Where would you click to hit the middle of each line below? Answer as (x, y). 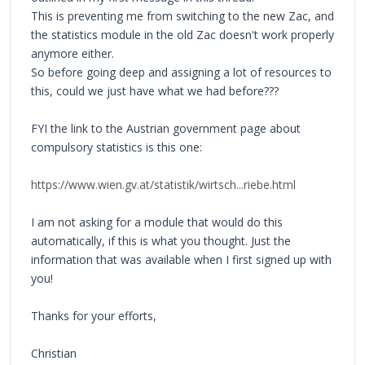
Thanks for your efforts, (94, 315)
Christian (54, 353)
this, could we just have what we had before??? (155, 90)
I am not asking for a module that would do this (157, 222)
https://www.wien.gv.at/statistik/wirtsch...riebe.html (163, 184)
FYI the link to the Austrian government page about (166, 128)
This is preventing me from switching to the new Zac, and (182, 15)
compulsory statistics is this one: (117, 147)
